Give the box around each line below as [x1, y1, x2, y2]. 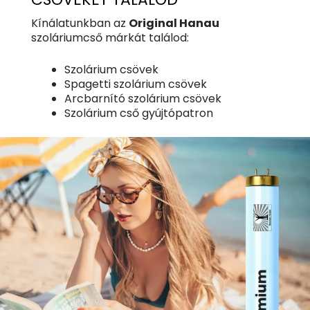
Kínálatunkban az [30, 15, 129, 31]
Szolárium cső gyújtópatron [64, 105, 213, 122]
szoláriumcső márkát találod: [30, 29, 189, 46]
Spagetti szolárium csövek [64, 76, 207, 93]
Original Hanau [128, 15, 219, 31]
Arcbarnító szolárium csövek [64, 91, 221, 107]
